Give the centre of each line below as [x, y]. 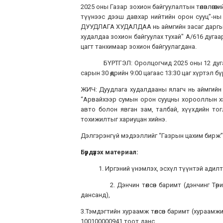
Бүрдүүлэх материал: [110, 152]
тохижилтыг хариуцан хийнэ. [124, 119]
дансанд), [95, 195]
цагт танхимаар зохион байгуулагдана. [139, 47]
